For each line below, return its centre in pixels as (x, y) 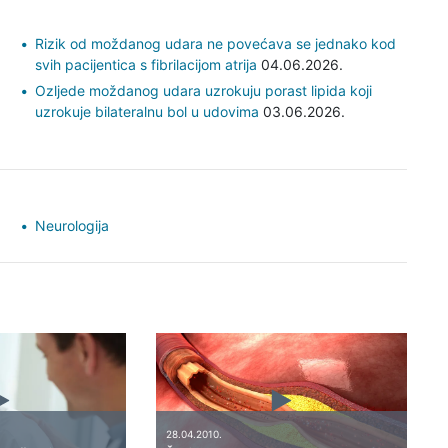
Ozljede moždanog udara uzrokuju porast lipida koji (203, 90)
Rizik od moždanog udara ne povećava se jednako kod (215, 43)
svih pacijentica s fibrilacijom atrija (146, 64)
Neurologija (72, 225)
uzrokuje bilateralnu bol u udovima (147, 111)
